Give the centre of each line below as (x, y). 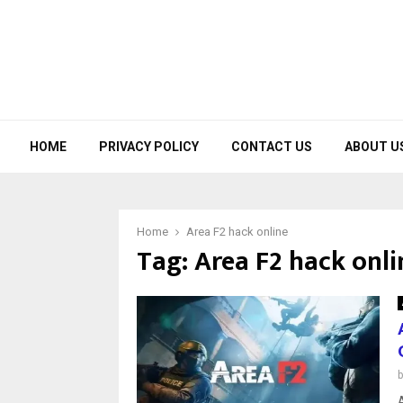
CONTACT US (272, 147)
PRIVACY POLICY (149, 147)
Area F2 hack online (237, 232)
